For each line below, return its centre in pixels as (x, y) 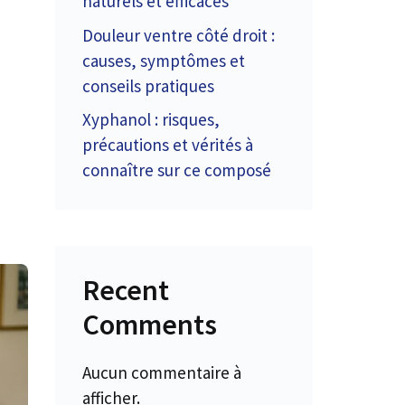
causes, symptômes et (164, 60)
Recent (126, 290)
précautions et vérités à (168, 145)
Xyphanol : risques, (151, 119)
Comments (150, 325)
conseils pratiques (148, 85)
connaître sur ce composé (177, 170)
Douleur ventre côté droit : (179, 35)
